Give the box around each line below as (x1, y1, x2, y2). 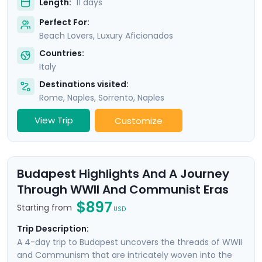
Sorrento (98, 92, 133, 104)
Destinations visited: (39, 78, 129, 91)
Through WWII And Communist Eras (17, 181, 229, 198)
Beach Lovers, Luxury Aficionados (39, 30, 173, 42)
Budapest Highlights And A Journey (17, 166, 229, 182)
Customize (115, 114, 163, 127)
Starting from (17, 201, 72, 213)
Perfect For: (39, 16, 89, 29)
